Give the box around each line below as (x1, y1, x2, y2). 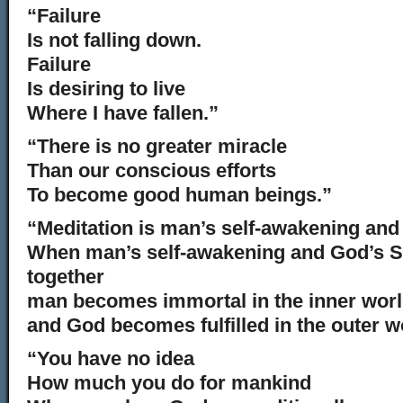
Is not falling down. (27, 29, 201, 51)
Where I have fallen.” (27, 102, 219, 124)
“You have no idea (27, 347, 194, 370)
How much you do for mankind (27, 372, 311, 394)
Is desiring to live (27, 77, 185, 100)
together (27, 265, 104, 288)
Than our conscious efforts (27, 159, 276, 182)
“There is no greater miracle (27, 135, 287, 157)
